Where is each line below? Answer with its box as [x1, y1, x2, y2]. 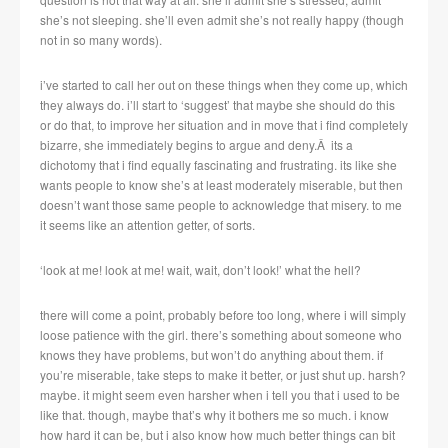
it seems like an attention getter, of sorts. [40, 216, 255, 234]
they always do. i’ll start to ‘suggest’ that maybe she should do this [40, 96, 395, 114]
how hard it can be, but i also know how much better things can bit [40, 426, 395, 444]
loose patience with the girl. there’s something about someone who [40, 326, 402, 344]
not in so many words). [40, 31, 162, 49]
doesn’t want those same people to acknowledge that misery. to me [40, 196, 402, 214]
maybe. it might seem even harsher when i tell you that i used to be [40, 386, 400, 404]
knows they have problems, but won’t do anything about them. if [40, 346, 383, 364]
